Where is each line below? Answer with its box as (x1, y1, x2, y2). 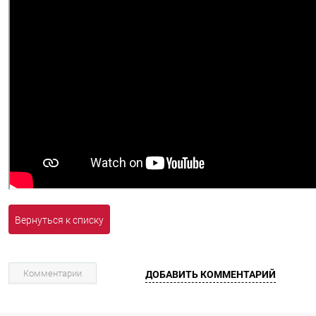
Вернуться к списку (15, 214, 104, 226)
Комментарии (23, 268, 82, 279)
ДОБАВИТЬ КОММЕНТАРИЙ (145, 268, 276, 280)
